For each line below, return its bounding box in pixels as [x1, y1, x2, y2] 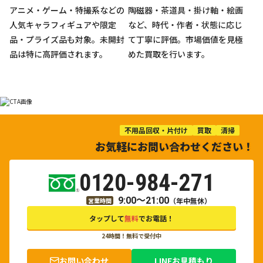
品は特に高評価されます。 [9, 48, 107, 60]
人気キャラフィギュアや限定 [9, 19, 116, 31]
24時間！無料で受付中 [102, 231, 161, 241]
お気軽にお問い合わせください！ [95, 139, 254, 154]
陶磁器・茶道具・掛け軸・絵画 [128, 4, 243, 16]
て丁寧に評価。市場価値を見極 [128, 33, 243, 46]
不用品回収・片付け [124, 125, 188, 136]
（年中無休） [169, 195, 211, 205]
